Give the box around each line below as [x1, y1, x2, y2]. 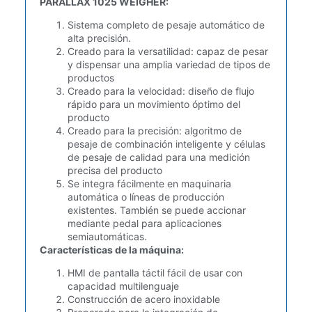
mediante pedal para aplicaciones [67, 217, 221, 230]
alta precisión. [67, 32, 131, 45]
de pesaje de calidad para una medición [67, 151, 250, 164]
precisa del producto [67, 164, 162, 177]
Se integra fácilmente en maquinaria [67, 178, 231, 190]
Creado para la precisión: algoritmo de [67, 125, 242, 137]
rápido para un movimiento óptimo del [67, 98, 240, 111]
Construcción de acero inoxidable [67, 293, 220, 306]
